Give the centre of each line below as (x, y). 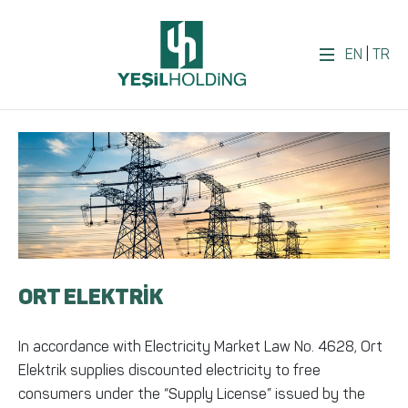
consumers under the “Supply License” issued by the (192, 393)
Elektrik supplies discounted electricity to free (169, 370)
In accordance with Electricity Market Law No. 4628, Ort (200, 346)
